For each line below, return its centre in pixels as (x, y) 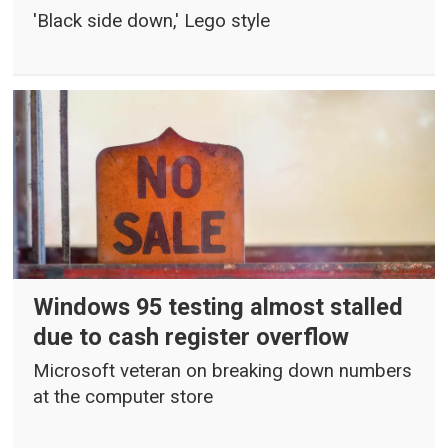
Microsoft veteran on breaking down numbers (223, 371)
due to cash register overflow (191, 337)
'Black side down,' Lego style (152, 20)
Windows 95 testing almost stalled (218, 307)
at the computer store (123, 397)
